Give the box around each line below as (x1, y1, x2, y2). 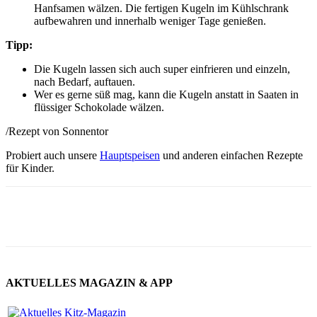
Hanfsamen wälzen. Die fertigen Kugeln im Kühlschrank (34, 1, 289, 14)
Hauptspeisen (100, 149, 160, 161)
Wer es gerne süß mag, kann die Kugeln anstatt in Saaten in (34, 88, 299, 100)
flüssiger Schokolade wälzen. (34, 100, 164, 113)
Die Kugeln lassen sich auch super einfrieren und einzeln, (34, 62, 290, 75)
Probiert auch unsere (6, 149, 100, 161)
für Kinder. (6, 161, 54, 174)
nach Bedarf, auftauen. (34, 75, 135, 88)
